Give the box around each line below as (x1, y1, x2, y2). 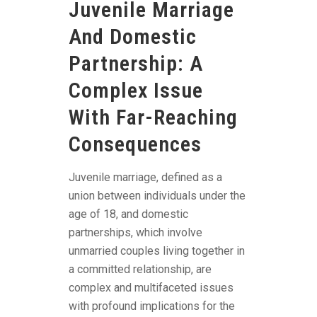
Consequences (69, 132, 202, 157)
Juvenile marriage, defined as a (69, 171, 222, 185)
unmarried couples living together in (69, 244, 245, 258)
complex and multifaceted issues (69, 281, 234, 295)
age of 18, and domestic (69, 207, 188, 221)
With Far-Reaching (69, 105, 238, 130)
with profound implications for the (69, 299, 235, 313)
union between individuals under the (69, 189, 246, 203)
